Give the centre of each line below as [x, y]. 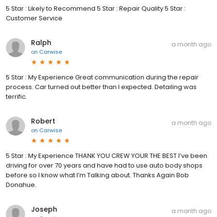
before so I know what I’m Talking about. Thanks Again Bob [97, 175]
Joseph [44, 209]
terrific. [16, 97]
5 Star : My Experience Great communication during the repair [102, 77]
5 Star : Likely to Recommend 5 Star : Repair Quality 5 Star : [96, 9]
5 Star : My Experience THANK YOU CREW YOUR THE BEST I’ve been [107, 156]
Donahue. [21, 185]
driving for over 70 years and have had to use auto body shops [104, 166]
